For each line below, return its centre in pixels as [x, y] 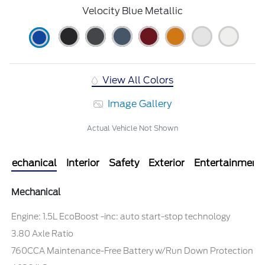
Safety [124, 163]
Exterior [167, 163]
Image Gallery [139, 104]
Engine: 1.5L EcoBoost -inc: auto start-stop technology [121, 216]
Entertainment [228, 163]
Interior [83, 163]
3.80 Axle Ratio [43, 233]
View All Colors [137, 80]
